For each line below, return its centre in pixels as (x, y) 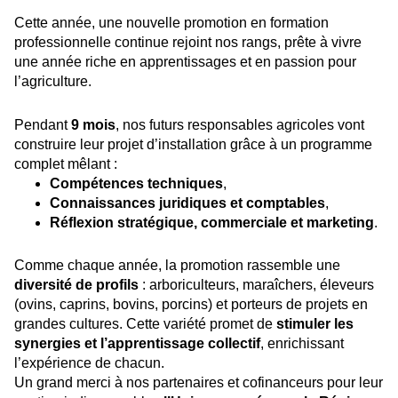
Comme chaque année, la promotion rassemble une (177, 266)
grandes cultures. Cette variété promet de (145, 324)
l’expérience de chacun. (89, 363)
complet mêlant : (66, 164)
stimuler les (315, 324)
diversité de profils (76, 285)
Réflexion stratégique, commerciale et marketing (212, 223)
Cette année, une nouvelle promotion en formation (171, 23)
